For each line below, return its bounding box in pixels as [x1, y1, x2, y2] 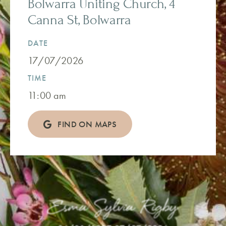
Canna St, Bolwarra [27, 12, 131, 28]
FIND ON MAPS [58, 119, 117, 130]
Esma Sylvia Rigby [48, 193, 177, 223]
